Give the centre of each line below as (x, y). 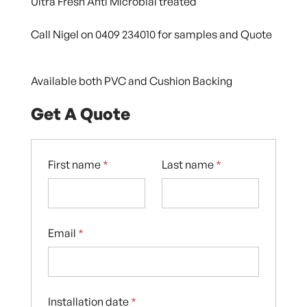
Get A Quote (80, 113)
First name (75, 164)
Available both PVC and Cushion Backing (131, 81)
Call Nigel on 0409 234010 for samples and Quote (151, 34)
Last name (189, 164)
